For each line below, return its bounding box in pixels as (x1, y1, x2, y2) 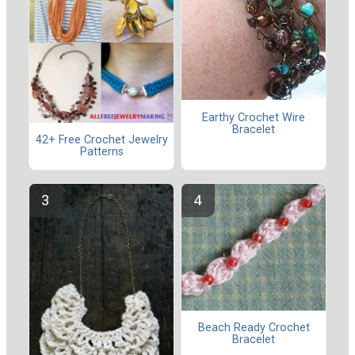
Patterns (79, 145, 124, 159)
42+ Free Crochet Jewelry (35, 133, 168, 147)
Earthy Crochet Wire (202, 110, 305, 124)
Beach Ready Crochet (197, 320, 310, 334)
